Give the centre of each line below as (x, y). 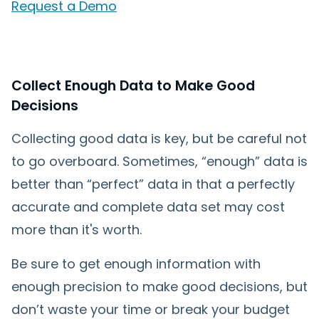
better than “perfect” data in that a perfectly (153, 184)
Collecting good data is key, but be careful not (159, 138)
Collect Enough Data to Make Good (133, 85)
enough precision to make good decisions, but (159, 286)
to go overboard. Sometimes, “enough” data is (159, 161)
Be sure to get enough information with (136, 263)
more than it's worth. (77, 229)
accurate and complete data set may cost (148, 206)
